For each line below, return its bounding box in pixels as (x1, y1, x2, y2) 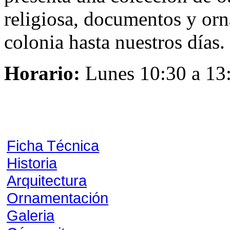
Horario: (4, 62, 80, 84)
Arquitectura (7, 172, 87, 189)
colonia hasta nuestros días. (4, 31, 225, 53)
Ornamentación (7, 189, 108, 206)
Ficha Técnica (7, 137, 99, 154)
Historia (7, 155, 57, 171)
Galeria (7, 207, 54, 224)
